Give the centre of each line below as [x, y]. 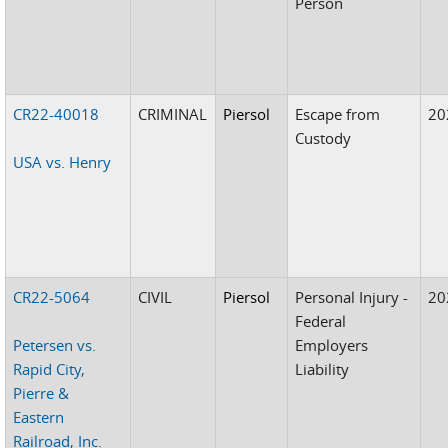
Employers [332, 344]
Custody [323, 137]
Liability [322, 368]
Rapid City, [49, 368]
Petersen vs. [55, 344]
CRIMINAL [173, 113]
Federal [321, 320]
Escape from [338, 113]
